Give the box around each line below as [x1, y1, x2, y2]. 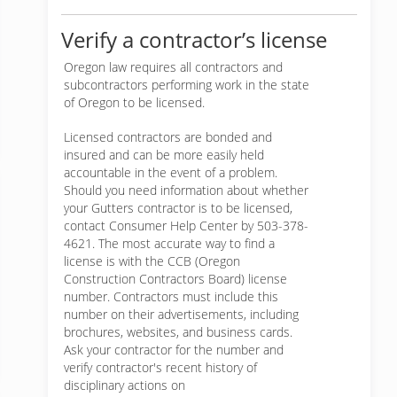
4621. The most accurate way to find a [64, 235, 275, 252]
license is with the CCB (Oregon [64, 253, 240, 269]
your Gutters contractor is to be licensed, [64, 199, 292, 216]
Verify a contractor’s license [61, 25, 327, 54]
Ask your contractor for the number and [64, 341, 284, 358]
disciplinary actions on [64, 377, 185, 393]
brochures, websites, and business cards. [64, 323, 292, 340]
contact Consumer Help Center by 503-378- [64, 217, 308, 234]
